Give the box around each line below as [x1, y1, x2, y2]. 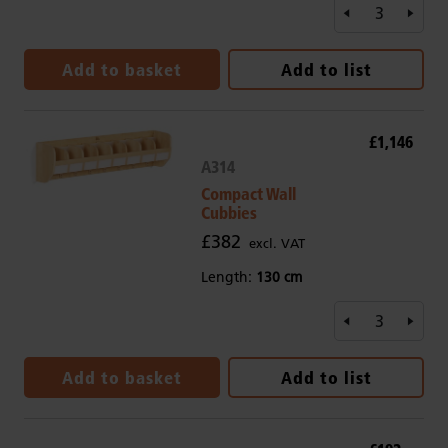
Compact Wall [200, 183, 296, 204]
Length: [200, 268, 256, 286]
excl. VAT [248, 235, 305, 251]
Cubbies [200, 202, 257, 223]
